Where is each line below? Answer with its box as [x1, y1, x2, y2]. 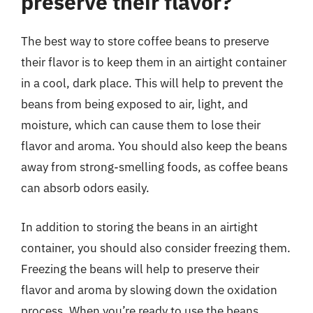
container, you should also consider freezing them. [21, 240, 291, 256]
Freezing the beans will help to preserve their [21, 261, 259, 277]
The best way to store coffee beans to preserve [21, 34, 269, 49]
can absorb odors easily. [21, 180, 150, 196]
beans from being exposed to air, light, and [21, 96, 248, 112]
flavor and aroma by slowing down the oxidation [21, 282, 277, 298]
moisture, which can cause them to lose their [21, 117, 261, 133]
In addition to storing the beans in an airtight [21, 219, 258, 235]
